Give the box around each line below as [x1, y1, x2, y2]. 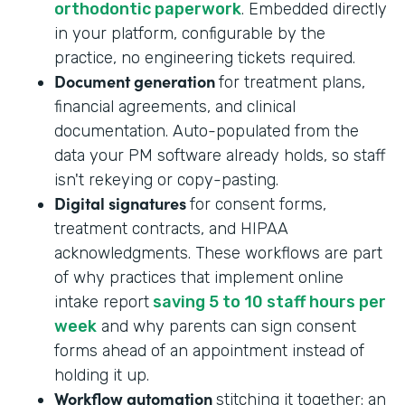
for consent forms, [190, 193, 326, 214]
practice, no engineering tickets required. [54, 47, 355, 68]
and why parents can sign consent [97, 316, 356, 336]
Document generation [54, 69, 219, 92]
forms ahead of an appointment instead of [54, 340, 364, 361]
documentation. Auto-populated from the [54, 120, 359, 141]
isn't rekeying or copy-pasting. [54, 169, 278, 190]
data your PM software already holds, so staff [54, 145, 386, 165]
